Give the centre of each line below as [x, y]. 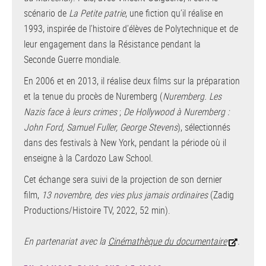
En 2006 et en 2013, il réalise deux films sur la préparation [132, 81]
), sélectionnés [204, 127]
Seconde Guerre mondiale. [74, 60]
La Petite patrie [97, 13]
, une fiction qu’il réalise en [174, 13]
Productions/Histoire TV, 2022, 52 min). [97, 210]
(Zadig [221, 195]
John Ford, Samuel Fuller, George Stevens [101, 127]
